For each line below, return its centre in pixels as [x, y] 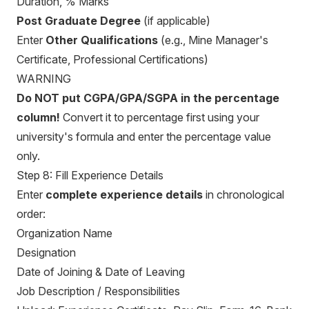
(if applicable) [176, 21]
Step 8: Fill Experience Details [90, 175]
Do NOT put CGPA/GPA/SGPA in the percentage [148, 98]
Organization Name [64, 233]
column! [38, 117]
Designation [46, 252]
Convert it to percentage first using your [160, 117]
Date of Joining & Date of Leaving [101, 272]
